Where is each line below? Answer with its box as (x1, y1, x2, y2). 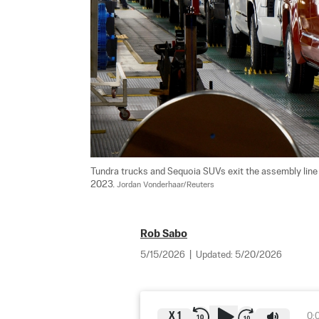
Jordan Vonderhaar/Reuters (117, 180, 214, 189)
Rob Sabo (140, 228, 187, 239)
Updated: (196, 250, 235, 260)
